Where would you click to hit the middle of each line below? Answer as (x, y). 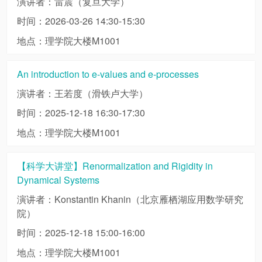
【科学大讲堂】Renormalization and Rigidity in (115, 166)
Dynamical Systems (58, 180)
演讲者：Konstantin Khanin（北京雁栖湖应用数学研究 (130, 199)
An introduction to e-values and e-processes (108, 74)
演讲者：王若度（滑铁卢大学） (82, 93)
